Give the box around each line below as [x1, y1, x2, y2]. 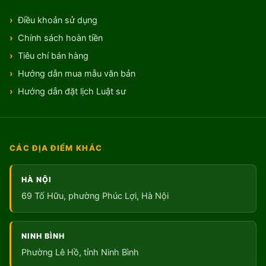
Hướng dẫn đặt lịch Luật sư [18, 86, 126, 97]
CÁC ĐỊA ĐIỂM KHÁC [9, 143, 103, 153]
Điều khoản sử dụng [18, 15, 97, 26]
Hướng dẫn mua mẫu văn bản [18, 68, 135, 80]
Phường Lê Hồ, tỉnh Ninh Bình [21, 247, 139, 258]
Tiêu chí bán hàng [18, 50, 88, 62]
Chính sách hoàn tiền [18, 33, 103, 44]
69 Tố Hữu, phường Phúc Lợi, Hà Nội [21, 191, 169, 202]
